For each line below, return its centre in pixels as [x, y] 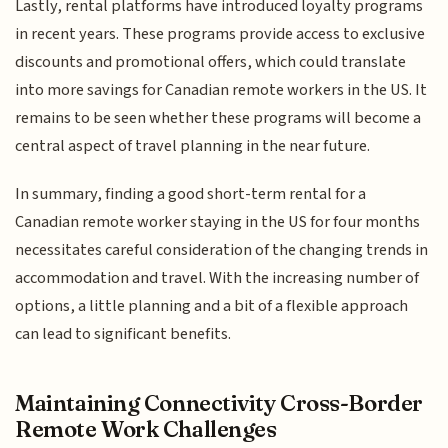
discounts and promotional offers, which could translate [211, 61]
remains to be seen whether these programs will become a [218, 117]
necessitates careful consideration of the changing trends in [222, 249]
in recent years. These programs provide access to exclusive [220, 33]
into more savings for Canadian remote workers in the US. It [221, 89]
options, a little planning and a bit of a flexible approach [212, 305]
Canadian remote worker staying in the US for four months [218, 221]
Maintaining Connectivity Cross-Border [219, 403]
